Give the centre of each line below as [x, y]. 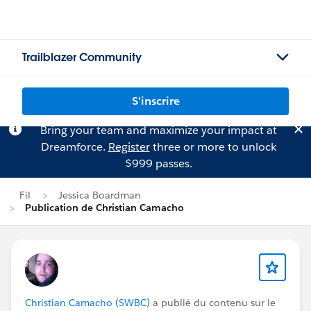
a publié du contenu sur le [213, 303]
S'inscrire [155, 101]
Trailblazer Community [82, 57]
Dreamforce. [74, 147]
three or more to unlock [213, 147]
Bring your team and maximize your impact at [158, 130]
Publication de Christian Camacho [104, 208]
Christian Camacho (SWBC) [87, 303]
